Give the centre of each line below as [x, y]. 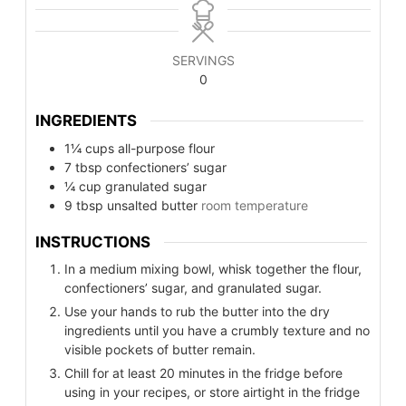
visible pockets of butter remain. [160, 350]
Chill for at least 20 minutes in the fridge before [203, 373]
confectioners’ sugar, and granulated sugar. [193, 288]
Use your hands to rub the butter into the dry [197, 312]
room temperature [255, 205]
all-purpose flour [166, 148]
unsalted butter [152, 205]
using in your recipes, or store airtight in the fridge [212, 392]
